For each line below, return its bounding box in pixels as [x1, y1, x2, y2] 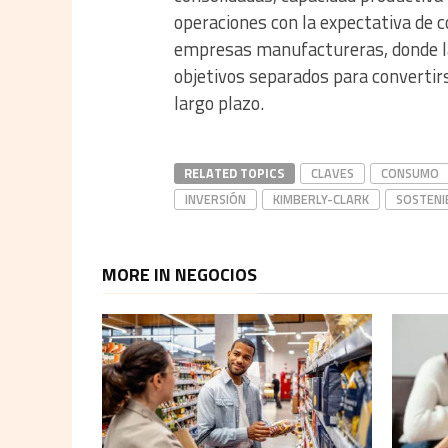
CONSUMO [381, 163, 439, 184]
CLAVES [311, 163, 354, 184]
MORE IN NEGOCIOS [102, 261, 257, 289]
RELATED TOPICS [184, 163, 285, 184]
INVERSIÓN [185, 189, 246, 210]
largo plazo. [174, 89, 264, 118]
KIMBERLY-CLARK [273, 189, 369, 210]
